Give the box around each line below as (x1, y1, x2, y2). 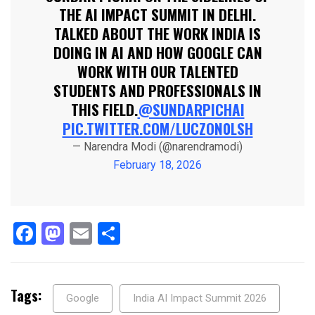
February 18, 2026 (113, 158, 202, 172)
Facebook (36, 220, 129, 247)
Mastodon (64, 220, 163, 247)
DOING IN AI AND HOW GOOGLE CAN (53, 41, 262, 64)
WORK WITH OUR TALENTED (77, 60, 238, 83)
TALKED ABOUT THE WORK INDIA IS (54, 22, 261, 45)
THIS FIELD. (70, 98, 138, 121)
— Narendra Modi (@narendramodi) (72, 140, 243, 154)
